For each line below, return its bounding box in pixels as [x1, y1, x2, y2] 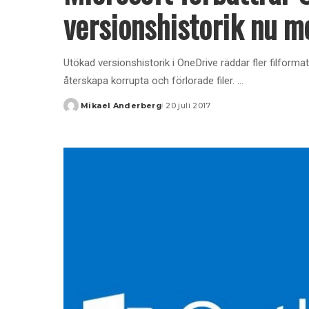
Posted [63, 106, 96, 116]
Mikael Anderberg [81, 101, 163, 111]
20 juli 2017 [166, 101, 211, 111]
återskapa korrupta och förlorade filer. [63, 74, 237, 88]
